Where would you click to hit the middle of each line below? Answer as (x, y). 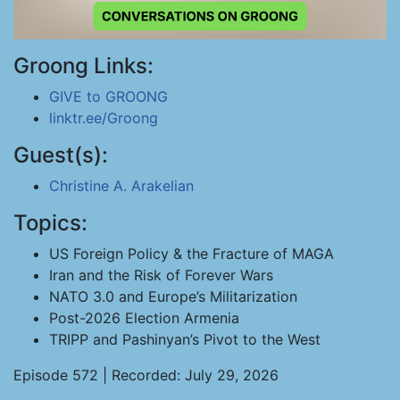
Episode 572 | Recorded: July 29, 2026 (146, 375)
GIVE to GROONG (108, 96)
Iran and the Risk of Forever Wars (161, 275)
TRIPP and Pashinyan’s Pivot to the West (185, 339)
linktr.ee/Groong (104, 118)
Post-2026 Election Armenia (144, 318)
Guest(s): (61, 155)
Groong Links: (83, 66)
